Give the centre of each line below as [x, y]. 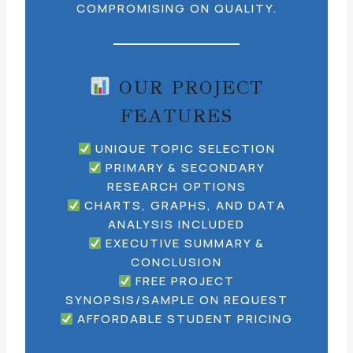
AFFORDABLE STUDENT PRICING [184, 319]
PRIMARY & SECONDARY [183, 167]
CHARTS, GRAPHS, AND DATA [184, 205]
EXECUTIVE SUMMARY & [184, 243]
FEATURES [176, 116]
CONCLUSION [176, 262]
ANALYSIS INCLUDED [176, 224]
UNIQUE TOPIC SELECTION [183, 149]
